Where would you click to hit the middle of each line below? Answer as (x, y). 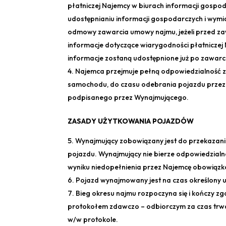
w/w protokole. (93, 220)
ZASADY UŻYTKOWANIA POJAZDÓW (131, 121)
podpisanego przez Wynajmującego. (128, 98)
